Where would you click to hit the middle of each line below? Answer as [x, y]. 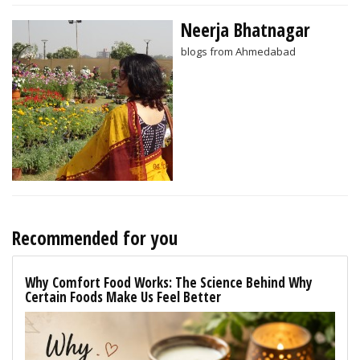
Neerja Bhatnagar [245, 30]
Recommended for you [95, 238]
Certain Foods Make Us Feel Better [123, 297]
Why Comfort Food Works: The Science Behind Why [169, 283]
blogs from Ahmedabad [238, 52]
